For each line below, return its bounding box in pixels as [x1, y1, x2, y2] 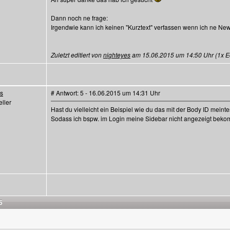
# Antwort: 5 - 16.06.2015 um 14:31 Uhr [51, 88, 160, 97]
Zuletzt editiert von [51, 50, 103, 59]
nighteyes [103, 50, 130, 59]
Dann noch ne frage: [51, 13, 108, 22]
